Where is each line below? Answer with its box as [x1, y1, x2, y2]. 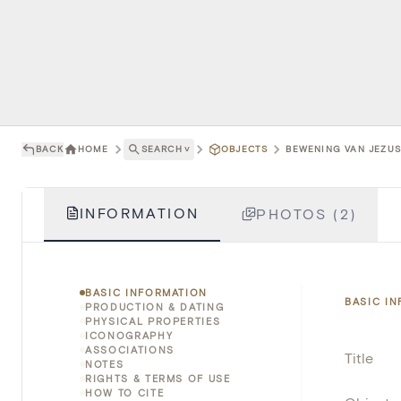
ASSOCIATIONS [85, 343, 175, 355]
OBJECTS [221, 143, 269, 155]
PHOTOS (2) [256, 204, 357, 222]
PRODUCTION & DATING [85, 300, 225, 312]
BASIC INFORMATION [85, 286, 209, 298]
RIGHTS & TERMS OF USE [85, 371, 231, 384]
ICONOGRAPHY [85, 328, 174, 341]
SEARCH [141, 143, 183, 155]
